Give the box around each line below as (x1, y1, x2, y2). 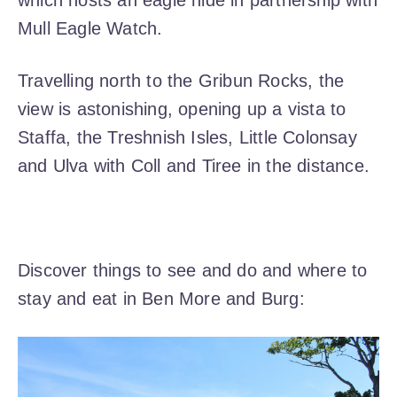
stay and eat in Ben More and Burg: (18, 289, 305, 309)
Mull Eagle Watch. (18, 19, 163, 39)
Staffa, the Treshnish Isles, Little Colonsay (18, 128, 357, 148)
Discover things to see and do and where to (18, 261, 368, 281)
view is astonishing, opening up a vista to (18, 99, 346, 120)
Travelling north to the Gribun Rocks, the (18, 71, 345, 91)
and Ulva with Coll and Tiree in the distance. (18, 156, 370, 176)
